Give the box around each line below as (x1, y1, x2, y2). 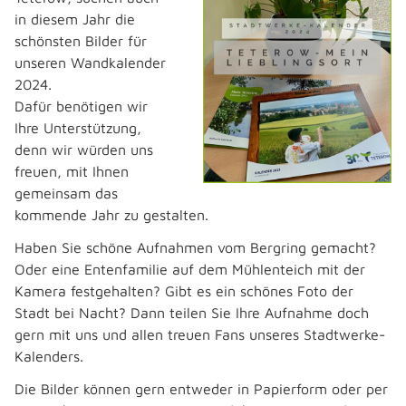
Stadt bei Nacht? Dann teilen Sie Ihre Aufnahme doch (14, 304, 369, 321)
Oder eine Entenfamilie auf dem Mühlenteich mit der (14, 261, 365, 277)
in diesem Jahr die (14, 11, 135, 27)
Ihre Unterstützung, (14, 120, 141, 136)
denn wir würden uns (14, 141, 153, 158)
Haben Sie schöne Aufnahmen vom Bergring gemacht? (14, 239, 376, 256)
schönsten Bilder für (14, 33, 147, 49)
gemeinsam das (14, 185, 118, 201)
